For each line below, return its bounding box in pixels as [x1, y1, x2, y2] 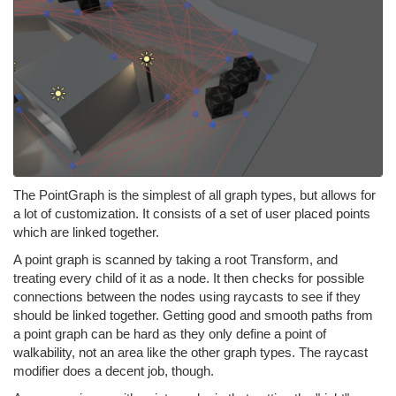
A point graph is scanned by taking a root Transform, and [13, 251, 338, 267]
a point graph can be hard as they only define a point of [13, 325, 326, 341]
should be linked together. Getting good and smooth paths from [13, 307, 373, 323]
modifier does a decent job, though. [13, 362, 214, 378]
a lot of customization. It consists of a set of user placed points [13, 205, 370, 221]
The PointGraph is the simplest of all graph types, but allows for [13, 187, 376, 202]
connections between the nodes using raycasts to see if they [13, 288, 361, 304]
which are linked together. [13, 224, 159, 240]
